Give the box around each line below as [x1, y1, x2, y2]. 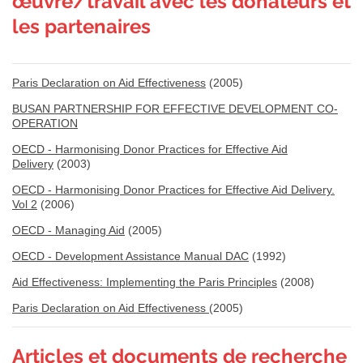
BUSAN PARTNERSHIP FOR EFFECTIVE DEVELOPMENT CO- [12, 101, 338, 115]
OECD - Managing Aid [12, 223, 125, 237]
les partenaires [12, 14, 151, 38]
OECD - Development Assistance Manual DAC [12, 249, 249, 263]
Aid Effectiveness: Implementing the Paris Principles [12, 275, 277, 288]
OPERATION [12, 116, 78, 130]
